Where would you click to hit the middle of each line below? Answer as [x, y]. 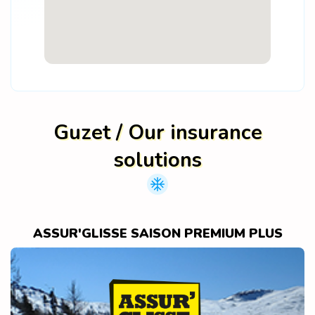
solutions [157, 160]
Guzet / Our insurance [157, 133]
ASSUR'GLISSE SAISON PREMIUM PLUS [157, 233]
